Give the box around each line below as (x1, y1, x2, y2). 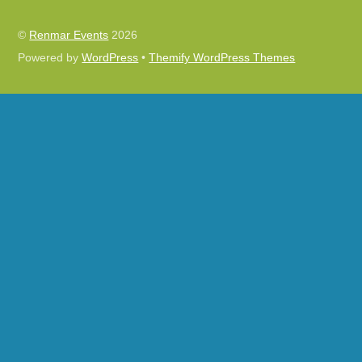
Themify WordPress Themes (149, 51, 296, 64)
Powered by (18, 51, 82, 64)
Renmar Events (29, 28, 109, 41)
